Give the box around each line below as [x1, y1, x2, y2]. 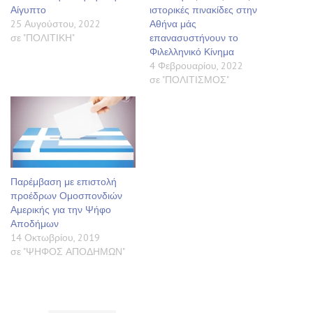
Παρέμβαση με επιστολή [10, 175, 117, 188]
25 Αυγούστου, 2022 [10, 17, 101, 30]
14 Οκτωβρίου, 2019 [10, 231, 100, 244]
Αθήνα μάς [150, 17, 196, 30]
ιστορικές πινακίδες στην [150, 3, 257, 16]
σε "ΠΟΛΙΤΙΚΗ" [10, 31, 75, 44]
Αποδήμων [10, 217, 59, 230]
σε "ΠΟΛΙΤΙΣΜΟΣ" [150, 73, 229, 86]
